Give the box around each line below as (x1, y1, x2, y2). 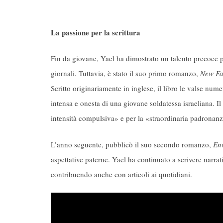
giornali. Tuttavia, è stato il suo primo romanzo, (51, 68, 200, 79)
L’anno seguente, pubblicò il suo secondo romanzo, (51, 139, 213, 149)
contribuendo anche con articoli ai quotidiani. (51, 169, 192, 179)
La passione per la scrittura (51, 26, 140, 38)
